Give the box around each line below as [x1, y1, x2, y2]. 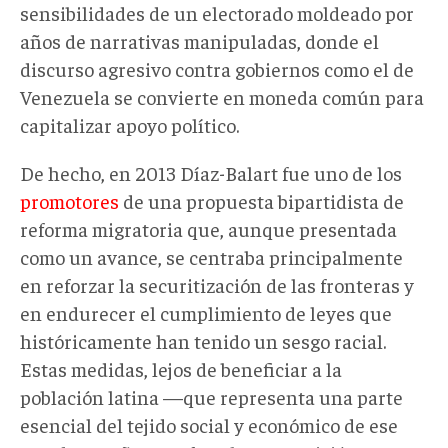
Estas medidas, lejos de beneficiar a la [20, 355, 342, 381]
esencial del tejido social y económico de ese [20, 411, 398, 437]
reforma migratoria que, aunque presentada [20, 215, 397, 241]
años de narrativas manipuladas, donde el [20, 27, 379, 53]
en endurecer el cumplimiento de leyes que [20, 299, 392, 325]
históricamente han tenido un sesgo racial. [20, 327, 386, 353]
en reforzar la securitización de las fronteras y [20, 271, 414, 297]
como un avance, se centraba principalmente [20, 243, 403, 269]
